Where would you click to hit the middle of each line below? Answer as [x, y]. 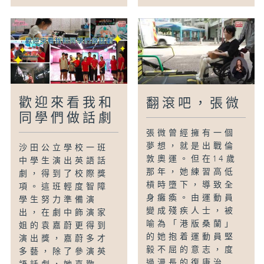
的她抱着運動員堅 [191, 237]
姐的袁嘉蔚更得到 [64, 226]
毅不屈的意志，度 [191, 250]
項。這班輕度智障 [64, 187]
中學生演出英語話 [64, 161]
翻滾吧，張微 [194, 104]
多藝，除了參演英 [64, 252]
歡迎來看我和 [67, 103]
